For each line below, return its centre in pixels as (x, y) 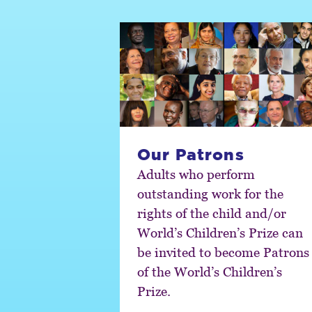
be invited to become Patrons (223, 251)
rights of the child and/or (212, 212)
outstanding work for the (210, 193)
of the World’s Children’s (210, 271)
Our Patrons (191, 154)
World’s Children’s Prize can (220, 232)
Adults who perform (196, 173)
